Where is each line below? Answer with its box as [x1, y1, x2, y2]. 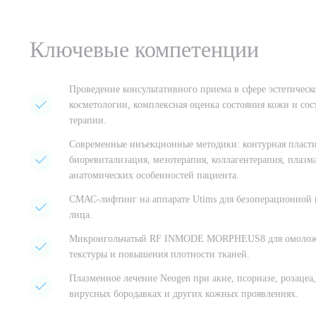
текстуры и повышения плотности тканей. [69, 249, 250, 260]
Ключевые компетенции [30, 37, 259, 62]
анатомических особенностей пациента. [69, 170, 239, 181]
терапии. [69, 115, 107, 126]
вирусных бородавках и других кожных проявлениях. [69, 288, 298, 299]
